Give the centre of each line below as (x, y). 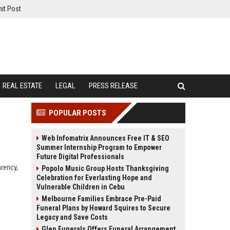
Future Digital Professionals (80, 157)
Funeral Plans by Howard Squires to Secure (103, 208)
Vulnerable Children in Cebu (81, 187)
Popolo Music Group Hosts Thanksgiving (105, 168)
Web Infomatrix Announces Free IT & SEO (106, 138)
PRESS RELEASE (113, 86)
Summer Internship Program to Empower (99, 147)
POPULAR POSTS (78, 113)
